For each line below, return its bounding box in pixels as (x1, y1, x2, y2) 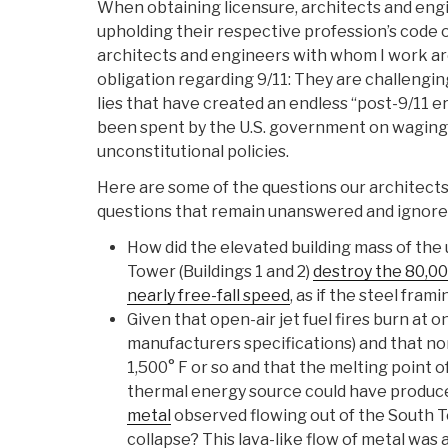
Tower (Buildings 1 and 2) (127, 262, 313, 282)
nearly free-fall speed (127, 286, 290, 306)
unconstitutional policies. (97, 142, 289, 162)
